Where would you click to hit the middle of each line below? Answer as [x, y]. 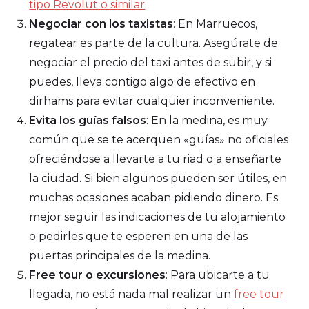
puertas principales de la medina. [120, 255]
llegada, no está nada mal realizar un [132, 294]
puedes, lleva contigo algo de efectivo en [142, 81]
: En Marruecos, [216, 23]
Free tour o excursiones [98, 275]
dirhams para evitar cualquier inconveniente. [152, 101]
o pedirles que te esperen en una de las [139, 236]
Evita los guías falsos [88, 120]
